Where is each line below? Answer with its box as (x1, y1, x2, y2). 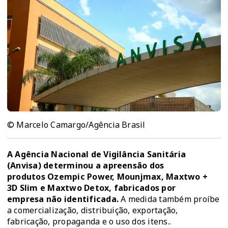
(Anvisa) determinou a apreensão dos (7, 160, 164, 172)
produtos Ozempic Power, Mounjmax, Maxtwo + (7, 171, 208, 183)
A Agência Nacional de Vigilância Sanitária (7, 149, 186, 160)
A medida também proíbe (121, 193, 220, 205)
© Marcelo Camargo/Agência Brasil (7, 119, 146, 131)
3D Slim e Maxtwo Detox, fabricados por (7, 182, 176, 194)
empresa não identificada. (7, 193, 121, 205)
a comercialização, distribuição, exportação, (7, 205, 178, 216)
